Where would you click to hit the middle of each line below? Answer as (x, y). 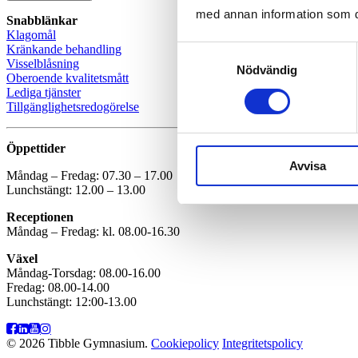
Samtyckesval (215, 51)
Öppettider (38, 148)
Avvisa (307, 165)
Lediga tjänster (44, 92)
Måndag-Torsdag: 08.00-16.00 (84, 272)
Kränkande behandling (64, 49)
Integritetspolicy (263, 343)
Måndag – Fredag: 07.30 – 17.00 (89, 175)
